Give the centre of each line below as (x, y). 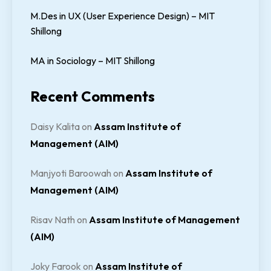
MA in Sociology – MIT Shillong (93, 61)
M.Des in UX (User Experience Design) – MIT (122, 16)
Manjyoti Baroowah (71, 173)
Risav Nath (53, 220)
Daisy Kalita (55, 127)
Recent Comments (93, 96)
